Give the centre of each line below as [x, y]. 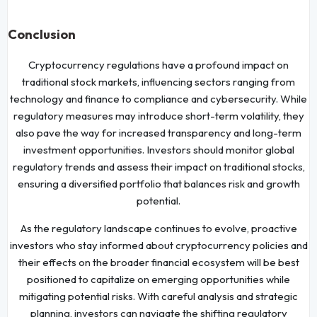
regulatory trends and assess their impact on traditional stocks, [158, 166]
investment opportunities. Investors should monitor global [158, 149]
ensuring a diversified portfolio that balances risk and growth [158, 183]
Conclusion [42, 34]
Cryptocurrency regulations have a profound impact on [158, 64]
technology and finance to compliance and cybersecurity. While [158, 98]
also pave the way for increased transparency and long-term [158, 132]
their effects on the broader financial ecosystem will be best [158, 262]
